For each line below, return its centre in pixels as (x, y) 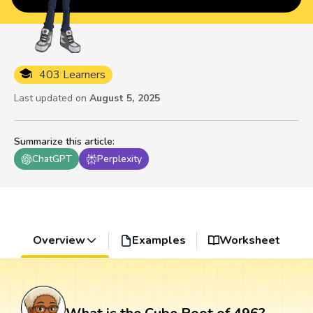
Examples (159, 241)
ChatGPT (52, 159)
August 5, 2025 (125, 99)
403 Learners (72, 75)
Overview (59, 241)
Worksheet (250, 241)
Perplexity (119, 159)
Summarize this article (63, 142)
